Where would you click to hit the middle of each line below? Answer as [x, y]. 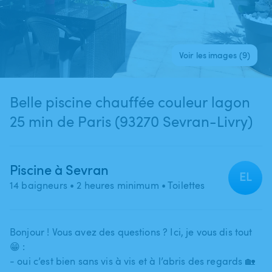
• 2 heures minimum [113, 185]
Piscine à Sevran [59, 169]
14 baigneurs [39, 185]
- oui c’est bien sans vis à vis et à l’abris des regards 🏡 [132, 261]
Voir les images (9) [215, 55]
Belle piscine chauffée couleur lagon [130, 101]
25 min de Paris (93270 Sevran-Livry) [131, 121]
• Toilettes [182, 185]
